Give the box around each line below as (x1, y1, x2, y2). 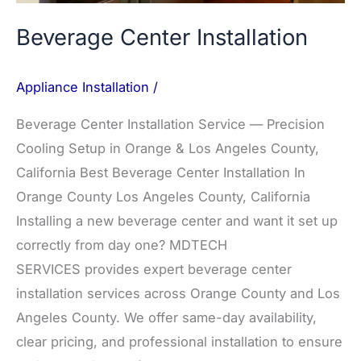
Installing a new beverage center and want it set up (16, 213, 338, 230)
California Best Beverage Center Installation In (16, 164, 305, 181)
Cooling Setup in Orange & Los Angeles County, (16, 140, 319, 157)
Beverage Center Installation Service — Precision (16, 116, 325, 133)
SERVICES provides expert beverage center (16, 261, 292, 278)
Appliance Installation (16, 78, 149, 95)
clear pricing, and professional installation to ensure (16, 334, 342, 351)
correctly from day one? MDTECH (16, 237, 227, 254)
